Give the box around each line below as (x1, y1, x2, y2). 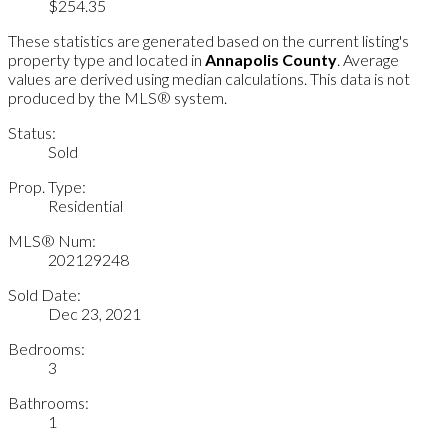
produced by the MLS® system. (8, 87, 227, 107)
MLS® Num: (8, 230, 96, 250)
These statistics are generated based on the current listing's (8, 30, 409, 50)
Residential (48, 195, 123, 215)
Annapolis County (205, 49, 337, 69)
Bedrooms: (8, 338, 85, 358)
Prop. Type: (8, 176, 86, 196)
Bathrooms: (8, 392, 89, 412)
